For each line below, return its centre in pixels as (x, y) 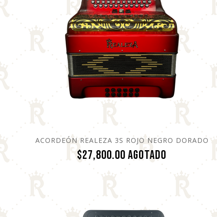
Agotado (147, 155)
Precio (181, 155)
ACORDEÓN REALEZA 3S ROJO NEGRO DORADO (122, 140)
